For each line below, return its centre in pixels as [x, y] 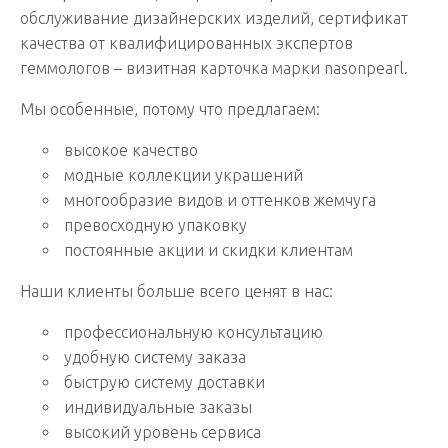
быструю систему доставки [164, 381]
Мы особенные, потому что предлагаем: [170, 108]
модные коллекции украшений [183, 174]
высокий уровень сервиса [162, 431]
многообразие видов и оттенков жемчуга [220, 199]
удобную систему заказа [155, 356]
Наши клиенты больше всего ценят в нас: [176, 290]
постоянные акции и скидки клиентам [208, 249]
